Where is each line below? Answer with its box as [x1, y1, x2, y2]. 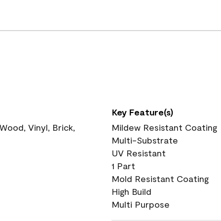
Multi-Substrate [111, 135, 178, 146]
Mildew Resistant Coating [111, 122, 217, 133]
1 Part [111, 160, 135, 171]
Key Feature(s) [112, 107, 173, 117]
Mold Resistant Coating [111, 173, 209, 184]
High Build [111, 186, 151, 197]
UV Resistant [111, 147, 166, 158]
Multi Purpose [111, 199, 170, 210]
